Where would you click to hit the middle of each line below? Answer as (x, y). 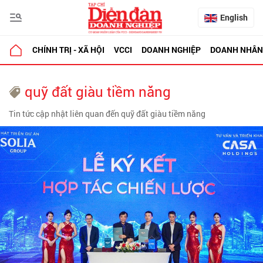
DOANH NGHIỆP (171, 50)
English (234, 17)
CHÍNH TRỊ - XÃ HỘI (68, 50)
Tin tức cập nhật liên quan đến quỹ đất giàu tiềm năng (107, 114)
